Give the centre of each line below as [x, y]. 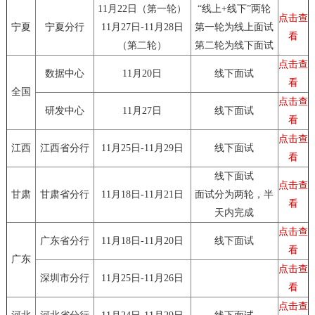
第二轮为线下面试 [234, 46]
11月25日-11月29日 [142, 148]
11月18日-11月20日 [142, 241]
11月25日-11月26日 [142, 278]
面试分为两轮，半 [234, 195]
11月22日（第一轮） [142, 9]
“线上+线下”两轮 [234, 9]
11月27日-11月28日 [142, 27]
